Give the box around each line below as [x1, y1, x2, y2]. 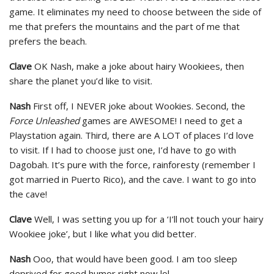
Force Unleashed [9, 114, 80, 127]
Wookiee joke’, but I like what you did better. [9, 227, 196, 240]
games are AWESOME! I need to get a [80, 114, 242, 127]
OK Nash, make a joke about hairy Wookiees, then [32, 59, 244, 72]
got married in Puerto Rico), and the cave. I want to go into [9, 172, 256, 185]
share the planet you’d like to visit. [9, 74, 152, 87]
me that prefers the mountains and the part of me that [9, 20, 240, 32]
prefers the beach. [9, 34, 87, 47]
